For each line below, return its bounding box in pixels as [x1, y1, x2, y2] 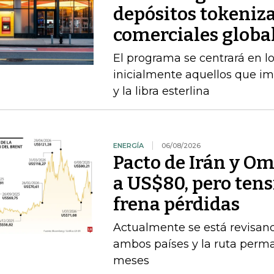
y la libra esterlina [113, 84, 210, 98]
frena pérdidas [113, 193, 240, 215]
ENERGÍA [113, 141, 144, 150]
